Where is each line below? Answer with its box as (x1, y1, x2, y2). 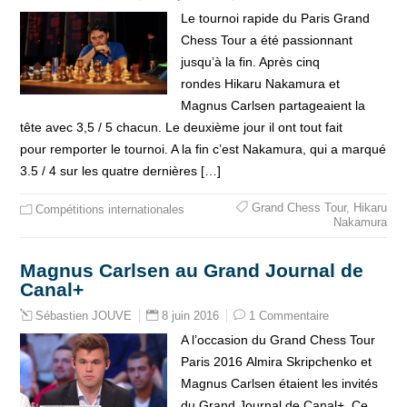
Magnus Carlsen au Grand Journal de (20, 260, 364, 281)
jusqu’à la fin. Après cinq (180, 55, 320, 69)
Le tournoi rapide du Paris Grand (180, 11, 370, 25)
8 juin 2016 (162, 309, 220, 323)
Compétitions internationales (35, 203, 185, 216)
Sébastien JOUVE (35, 310, 133, 323)
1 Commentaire (249, 309, 330, 323)
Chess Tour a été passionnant (180, 33, 352, 47)
